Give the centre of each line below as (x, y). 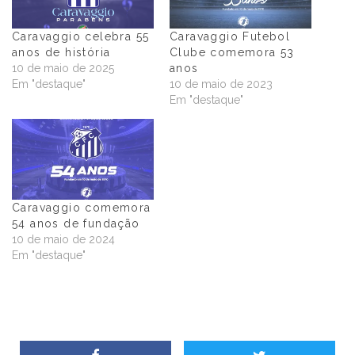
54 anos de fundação (76, 224)
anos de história (61, 52)
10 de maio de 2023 (221, 84)
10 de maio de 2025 (63, 68)
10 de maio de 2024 (63, 240)
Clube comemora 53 (232, 52)
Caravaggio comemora (82, 208)
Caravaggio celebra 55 (81, 36)
